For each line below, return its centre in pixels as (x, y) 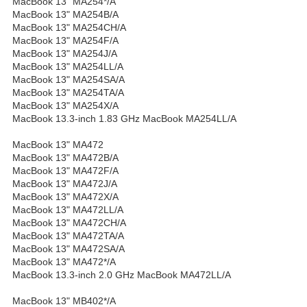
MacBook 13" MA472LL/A (68, 209)
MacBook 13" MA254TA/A (68, 92)
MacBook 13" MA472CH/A (69, 222)
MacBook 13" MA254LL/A (68, 66)
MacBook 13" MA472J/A (65, 183)
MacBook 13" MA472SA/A (69, 248)
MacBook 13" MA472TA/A (68, 235)
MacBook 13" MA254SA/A (69, 79)
